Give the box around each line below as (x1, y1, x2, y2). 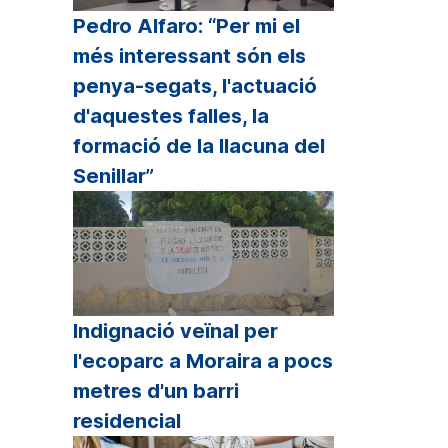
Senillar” (73, 163, 154, 188)
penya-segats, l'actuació (73, 73, 317, 98)
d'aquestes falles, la (73, 103, 269, 128)
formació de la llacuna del (73, 133, 325, 158)
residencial (73, 408, 181, 433)
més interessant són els (73, 43, 306, 68)
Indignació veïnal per (73, 318, 278, 343)
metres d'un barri (73, 378, 239, 403)
